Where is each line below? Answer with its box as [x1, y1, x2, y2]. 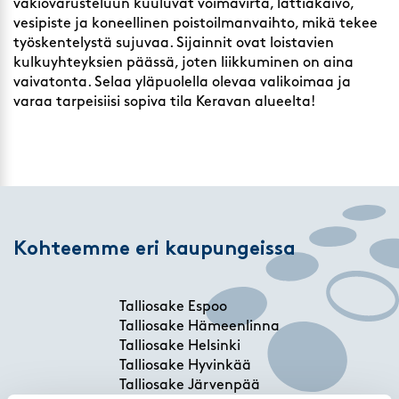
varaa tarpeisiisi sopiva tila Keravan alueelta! [13, 94, 315, 110]
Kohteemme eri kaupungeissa [13, 239, 296, 260]
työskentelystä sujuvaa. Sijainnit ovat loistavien [13, 36, 334, 51]
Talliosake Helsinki [119, 339, 240, 354]
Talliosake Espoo [119, 300, 227, 315]
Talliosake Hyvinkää [119, 359, 251, 374]
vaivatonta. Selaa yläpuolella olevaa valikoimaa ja [13, 75, 351, 90]
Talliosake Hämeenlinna [119, 320, 280, 335]
